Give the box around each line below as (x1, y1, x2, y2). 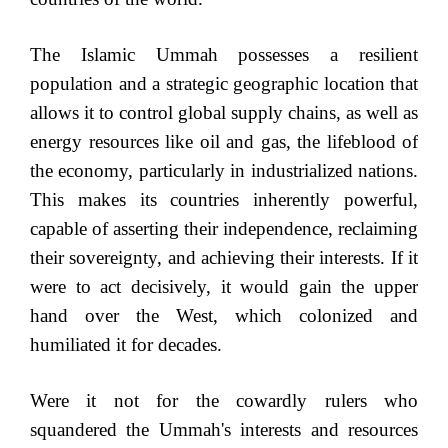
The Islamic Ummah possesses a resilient (30, 44, 418, 66)
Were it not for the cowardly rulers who (30, 390, 418, 412)
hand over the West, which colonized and (30, 305, 418, 327)
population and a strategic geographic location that (30, 73, 418, 95)
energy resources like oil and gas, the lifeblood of (30, 131, 418, 153)
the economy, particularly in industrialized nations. (30, 160, 418, 182)
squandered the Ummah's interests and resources (30, 419, 418, 441)
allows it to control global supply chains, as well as (30, 102, 418, 124)
